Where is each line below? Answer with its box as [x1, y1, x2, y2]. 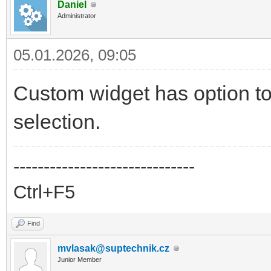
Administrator [57, 12, 96, 20]
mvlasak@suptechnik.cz [57, 243, 169, 254]
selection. [13, 110, 100, 134]
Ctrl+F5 [13, 181, 75, 203]
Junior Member [57, 256, 102, 264]
